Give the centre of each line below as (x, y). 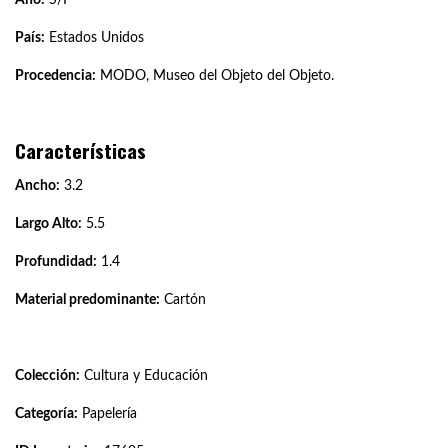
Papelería (107, 413)
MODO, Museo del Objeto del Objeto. (215, 75)
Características (80, 150)
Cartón (183, 299)
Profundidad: (56, 261)
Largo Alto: (48, 223)
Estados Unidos (94, 37)
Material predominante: (87, 299)
